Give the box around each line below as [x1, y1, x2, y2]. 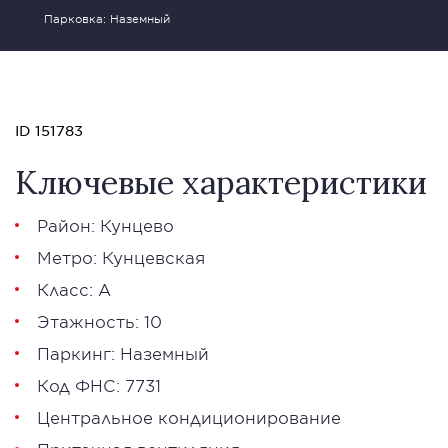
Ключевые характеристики [15, 162, 427, 203]
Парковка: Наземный [44, 11, 170, 25]
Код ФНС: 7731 [37, 375, 161, 395]
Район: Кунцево [37, 215, 174, 235]
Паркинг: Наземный [37, 343, 209, 363]
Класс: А [37, 279, 111, 299]
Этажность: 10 [37, 311, 162, 331]
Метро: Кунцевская [37, 247, 205, 267]
